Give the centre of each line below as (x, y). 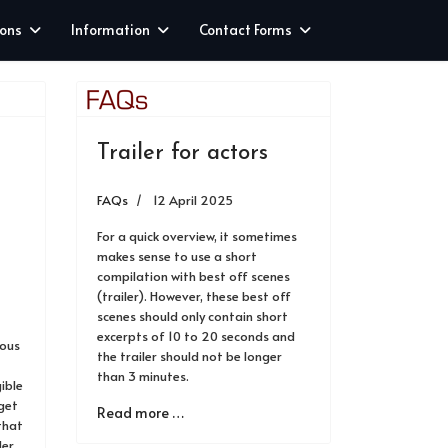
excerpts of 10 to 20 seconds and (196, 336)
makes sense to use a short (177, 256)
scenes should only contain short (192, 316)
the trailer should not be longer (189, 356)
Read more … (140, 412)
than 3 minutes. (143, 376)
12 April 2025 (193, 200)
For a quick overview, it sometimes (197, 236)
